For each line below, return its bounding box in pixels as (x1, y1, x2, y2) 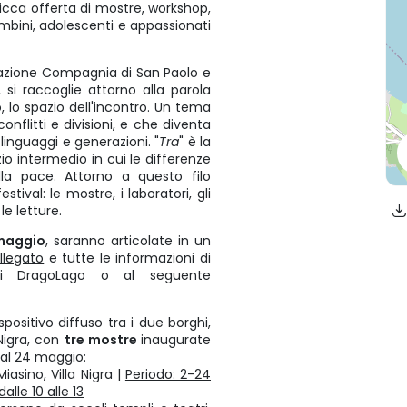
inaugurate (141, 331, 211, 349)
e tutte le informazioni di (44, 249, 212, 267)
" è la (179, 133, 212, 151)
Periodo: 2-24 (124, 365, 212, 383)
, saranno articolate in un (45, 232, 211, 250)
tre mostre (64, 331, 141, 349)
